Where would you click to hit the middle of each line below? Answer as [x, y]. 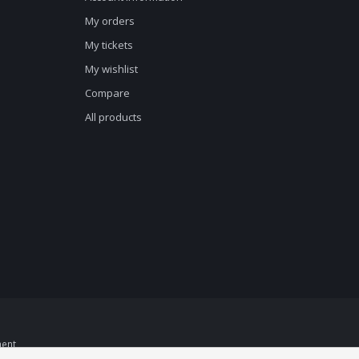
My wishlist [111, 69]
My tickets [109, 44]
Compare [107, 93]
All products [113, 117]
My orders [110, 20]
